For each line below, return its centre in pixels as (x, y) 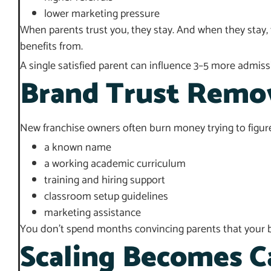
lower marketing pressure (102, 14)
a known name (78, 148)
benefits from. (51, 47)
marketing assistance (93, 213)
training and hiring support (105, 181)
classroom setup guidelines (106, 197)
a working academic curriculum (115, 164)
